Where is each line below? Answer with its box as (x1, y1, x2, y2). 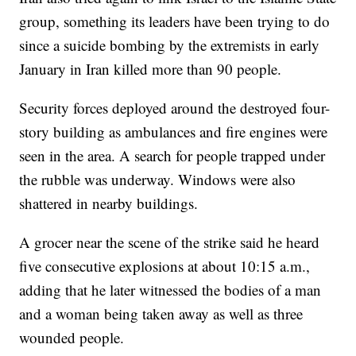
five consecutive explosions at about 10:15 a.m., (19, 255, 311, 276)
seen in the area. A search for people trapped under (19, 145, 326, 165)
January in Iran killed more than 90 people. (19, 58, 282, 79)
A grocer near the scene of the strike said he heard (19, 231, 320, 252)
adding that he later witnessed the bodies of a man (19, 279, 322, 300)
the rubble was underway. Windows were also (19, 168, 296, 189)
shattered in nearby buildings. (19, 192, 199, 213)
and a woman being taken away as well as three (19, 303, 304, 323)
